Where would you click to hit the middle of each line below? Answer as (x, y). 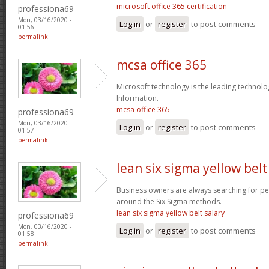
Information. (138, 98)
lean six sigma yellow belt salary (171, 213)
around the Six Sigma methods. (169, 201)
